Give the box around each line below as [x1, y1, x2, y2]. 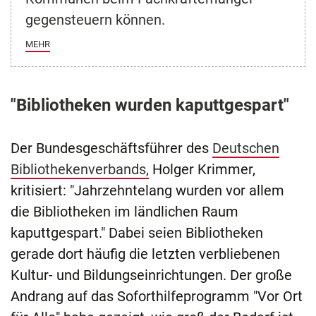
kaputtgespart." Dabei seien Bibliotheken [11, 224, 263, 241]
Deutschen [212, 139, 279, 157]
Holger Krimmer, [149, 160, 255, 178]
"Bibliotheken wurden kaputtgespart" [11, 95, 289, 115]
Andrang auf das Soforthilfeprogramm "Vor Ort [11, 287, 303, 305]
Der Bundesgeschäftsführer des [11, 139, 212, 157]
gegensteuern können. [25, 11, 165, 28]
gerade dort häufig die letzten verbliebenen [11, 245, 280, 262]
